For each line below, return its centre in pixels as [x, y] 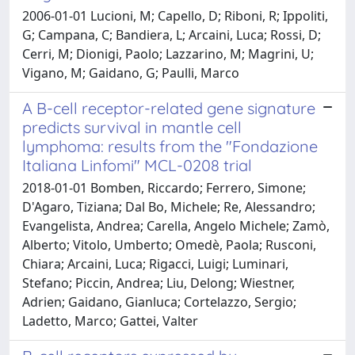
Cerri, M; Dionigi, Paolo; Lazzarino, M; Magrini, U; [168, 53]
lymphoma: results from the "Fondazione [170, 146]
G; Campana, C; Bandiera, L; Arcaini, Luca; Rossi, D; [172, 34]
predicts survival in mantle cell [132, 127]
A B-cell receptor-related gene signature [169, 108]
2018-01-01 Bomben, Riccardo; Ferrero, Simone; [164, 187]
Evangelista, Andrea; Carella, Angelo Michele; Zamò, [176, 225]
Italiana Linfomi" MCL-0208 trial [137, 165]
